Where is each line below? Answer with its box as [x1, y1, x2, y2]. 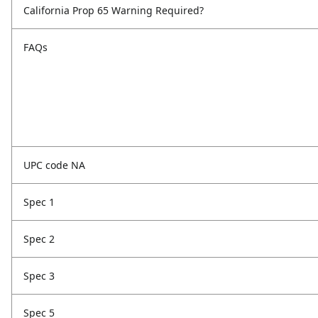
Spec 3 [23, 269, 55, 283]
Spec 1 [23, 195, 55, 209]
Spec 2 [23, 232, 55, 246]
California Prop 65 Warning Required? [23, 4, 204, 17]
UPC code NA [23, 158, 85, 172]
